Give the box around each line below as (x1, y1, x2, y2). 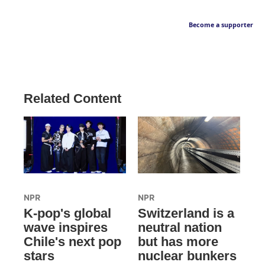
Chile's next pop (24, 234, 121, 250)
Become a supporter (189, 21, 253, 30)
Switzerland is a (137, 206, 234, 221)
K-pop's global (24, 206, 111, 221)
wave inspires (24, 220, 108, 235)
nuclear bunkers (137, 248, 237, 264)
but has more (137, 234, 218, 250)
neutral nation (137, 220, 222, 235)
